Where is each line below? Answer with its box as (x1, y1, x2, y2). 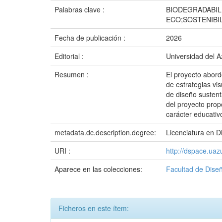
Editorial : (55, 51, 86, 61)
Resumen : (55, 69, 91, 79)
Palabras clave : (55, 4, 107, 14)
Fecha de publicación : (55, 33, 127, 43)
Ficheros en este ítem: (58, 203, 129, 213)
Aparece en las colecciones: (55, 164, 142, 174)
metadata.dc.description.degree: (55, 127, 158, 137)
